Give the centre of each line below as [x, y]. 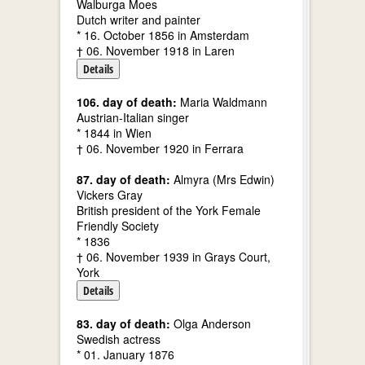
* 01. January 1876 [125, 354]
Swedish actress [119, 339]
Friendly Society [118, 226]
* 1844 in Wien [114, 133]
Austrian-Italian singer [133, 117]
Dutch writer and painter [139, 20]
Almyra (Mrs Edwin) [222, 179]
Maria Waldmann [222, 102]
